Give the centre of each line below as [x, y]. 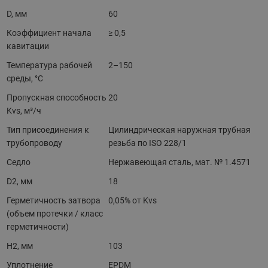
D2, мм [19, 181]
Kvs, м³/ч [24, 111]
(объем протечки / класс [54, 214]
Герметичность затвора [53, 200]
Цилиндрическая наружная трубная [180, 130]
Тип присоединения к [48, 130]
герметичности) [37, 227]
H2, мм [19, 246]
